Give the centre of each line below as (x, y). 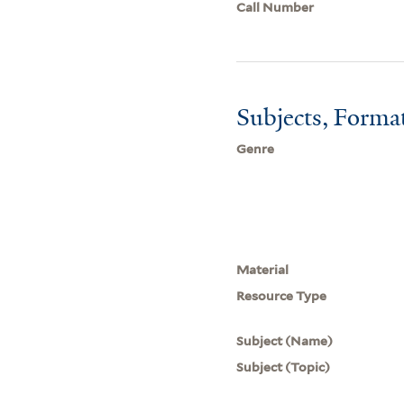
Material (263, 269)
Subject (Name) (285, 340)
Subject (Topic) (284, 367)
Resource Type (282, 295)
